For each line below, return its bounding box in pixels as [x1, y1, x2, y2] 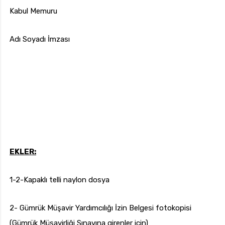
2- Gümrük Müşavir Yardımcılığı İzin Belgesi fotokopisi [10, 203, 191, 213]
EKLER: [10, 147, 36, 157]
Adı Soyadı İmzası [10, 35, 70, 44]
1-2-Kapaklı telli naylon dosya [10, 175, 109, 185]
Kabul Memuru [10, 7, 57, 16]
